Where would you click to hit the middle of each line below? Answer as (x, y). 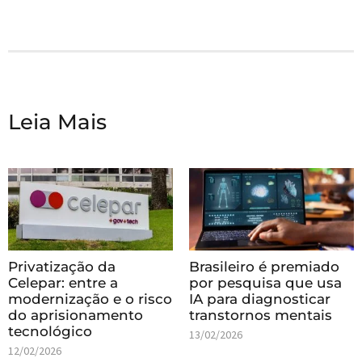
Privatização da (62, 267)
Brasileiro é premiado (264, 267)
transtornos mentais (261, 316)
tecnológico (50, 332)
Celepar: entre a (63, 283)
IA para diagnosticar (260, 299)
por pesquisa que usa (265, 283)
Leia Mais (57, 122)
